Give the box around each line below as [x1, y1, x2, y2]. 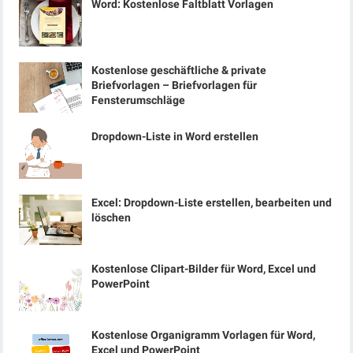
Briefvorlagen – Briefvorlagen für [91, 79, 258, 91]
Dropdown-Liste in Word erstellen [91, 130, 259, 143]
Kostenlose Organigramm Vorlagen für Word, [91, 329, 316, 341]
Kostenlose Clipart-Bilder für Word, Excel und [91, 262, 317, 275]
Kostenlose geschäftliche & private [91, 64, 267, 76]
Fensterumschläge [91, 94, 186, 106]
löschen [91, 211, 132, 224]
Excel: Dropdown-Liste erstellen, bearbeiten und [91, 196, 333, 209]
